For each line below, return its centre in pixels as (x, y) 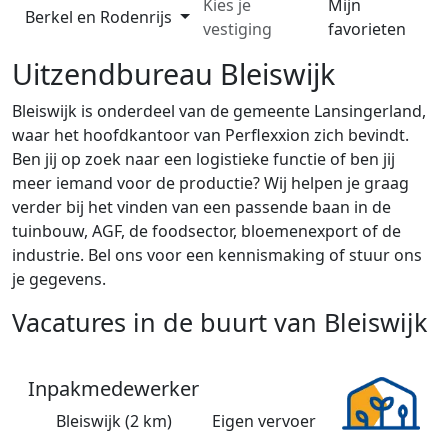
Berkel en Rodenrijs (100, 17)
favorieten (367, 29)
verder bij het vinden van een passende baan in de (201, 207)
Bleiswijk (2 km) (114, 421)
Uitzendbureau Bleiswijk (173, 74)
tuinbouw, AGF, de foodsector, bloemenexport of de (206, 231)
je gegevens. (59, 279)
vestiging (237, 29)
